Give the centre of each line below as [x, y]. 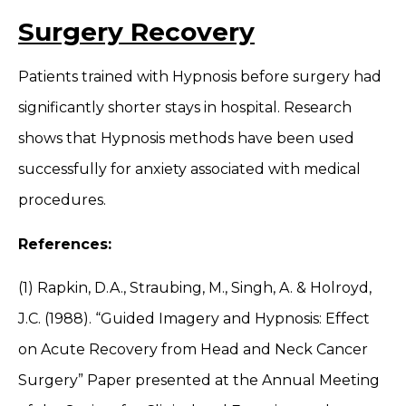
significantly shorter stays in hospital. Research [185, 108]
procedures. [62, 200]
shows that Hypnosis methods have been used [186, 139]
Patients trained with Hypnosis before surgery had [200, 77]
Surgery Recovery [136, 32]
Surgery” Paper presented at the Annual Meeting [199, 380]
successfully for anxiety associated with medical [189, 169]
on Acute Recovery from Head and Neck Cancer [193, 349]
